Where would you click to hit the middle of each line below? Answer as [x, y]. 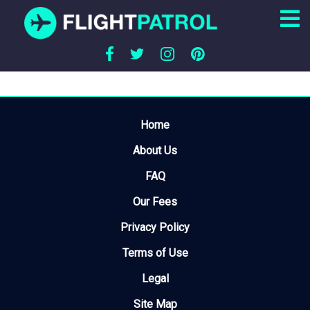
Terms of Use [155, 253]
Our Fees [155, 202]
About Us [155, 151]
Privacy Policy [155, 228]
